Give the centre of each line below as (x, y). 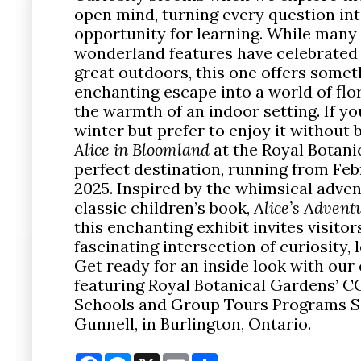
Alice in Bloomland (142, 149)
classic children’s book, (164, 207)
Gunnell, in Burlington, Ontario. (193, 323)
